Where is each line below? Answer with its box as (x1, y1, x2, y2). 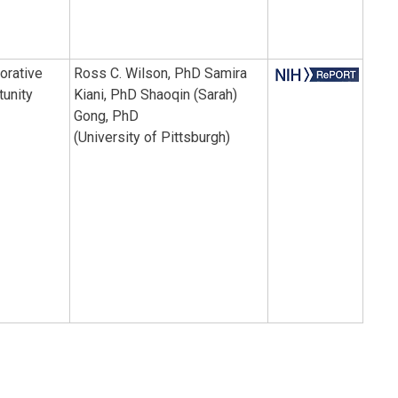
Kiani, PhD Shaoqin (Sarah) (74, 86, 237, 103)
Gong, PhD (74, 107, 139, 124)
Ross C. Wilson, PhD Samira (74, 65, 247, 82)
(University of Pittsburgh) (74, 129, 230, 146)
